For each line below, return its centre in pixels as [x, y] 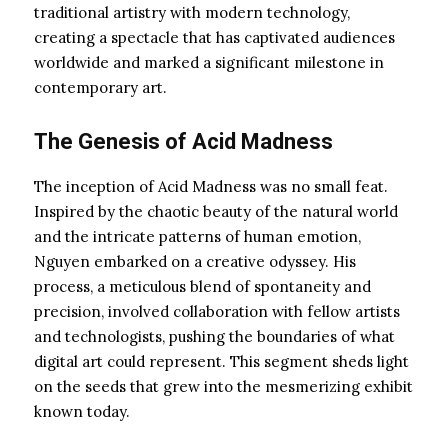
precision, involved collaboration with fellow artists [217, 311]
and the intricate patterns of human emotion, [197, 236]
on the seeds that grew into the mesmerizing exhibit [223, 386]
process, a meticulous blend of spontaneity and [202, 286]
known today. [82, 411]
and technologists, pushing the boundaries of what [214, 336]
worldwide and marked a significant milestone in [209, 62]
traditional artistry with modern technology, [192, 12]
